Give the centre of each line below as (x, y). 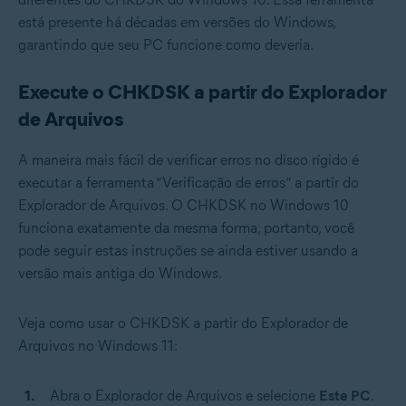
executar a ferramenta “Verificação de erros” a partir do (188, 182)
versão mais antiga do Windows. (120, 273)
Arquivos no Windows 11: (98, 345)
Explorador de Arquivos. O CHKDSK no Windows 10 (184, 205)
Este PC (345, 395)
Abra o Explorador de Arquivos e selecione (184, 395)
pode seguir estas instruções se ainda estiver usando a (188, 250)
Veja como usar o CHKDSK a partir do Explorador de (183, 323)
